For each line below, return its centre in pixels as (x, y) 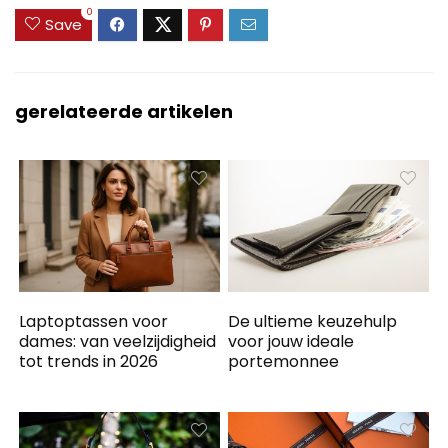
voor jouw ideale (291, 341)
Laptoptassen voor (94, 321)
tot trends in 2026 (89, 361)
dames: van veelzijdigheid (118, 341)
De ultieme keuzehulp (313, 321)
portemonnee (284, 361)
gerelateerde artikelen (124, 112)
